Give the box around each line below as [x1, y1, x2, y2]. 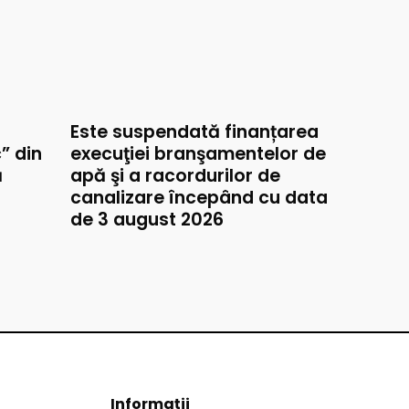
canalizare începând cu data [70, 185, 328, 210]
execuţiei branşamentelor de [70, 142, 326, 166]
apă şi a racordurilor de [70, 163, 280, 188]
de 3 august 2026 [70, 207, 224, 232]
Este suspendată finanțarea [70, 120, 319, 144]
